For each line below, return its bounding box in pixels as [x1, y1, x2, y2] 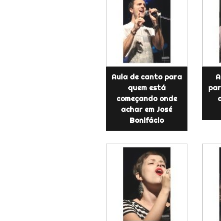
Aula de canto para [111, 72, 182, 81]
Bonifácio [129, 115, 164, 125]
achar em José [121, 105, 173, 114]
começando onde [116, 94, 177, 103]
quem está [127, 83, 166, 92]
